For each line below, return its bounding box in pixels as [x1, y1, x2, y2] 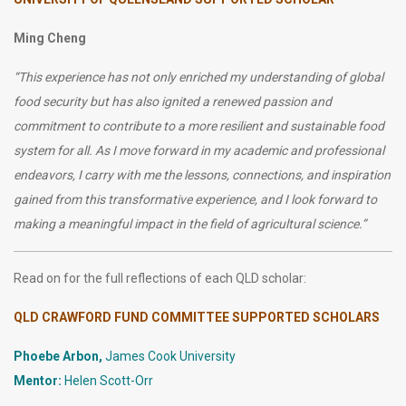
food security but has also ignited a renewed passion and [14, 93, 332, 109]
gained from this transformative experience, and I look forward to [14, 191, 377, 207]
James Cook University [105, 348, 236, 363]
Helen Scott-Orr [62, 372, 153, 388]
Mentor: [14, 372, 62, 388]
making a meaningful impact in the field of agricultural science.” [14, 216, 366, 231]
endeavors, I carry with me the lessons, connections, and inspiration [14, 167, 391, 182]
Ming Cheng [14, 30, 86, 45]
